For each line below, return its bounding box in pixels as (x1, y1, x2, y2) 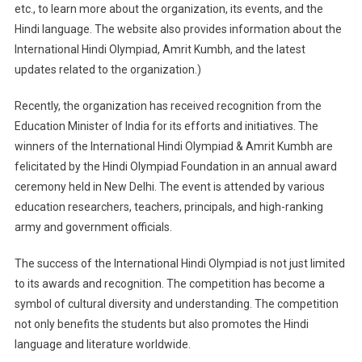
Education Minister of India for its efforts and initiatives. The (14, 120, 318, 133)
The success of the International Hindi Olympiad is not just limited (14, 257, 345, 271)
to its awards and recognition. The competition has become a (14, 277, 325, 291)
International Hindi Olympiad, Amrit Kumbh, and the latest (14, 43, 305, 57)
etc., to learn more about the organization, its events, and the (14, 2, 323, 16)
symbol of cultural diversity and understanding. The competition (14, 297, 339, 311)
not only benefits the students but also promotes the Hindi (14, 318, 309, 331)
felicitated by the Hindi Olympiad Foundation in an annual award (14, 160, 337, 174)
